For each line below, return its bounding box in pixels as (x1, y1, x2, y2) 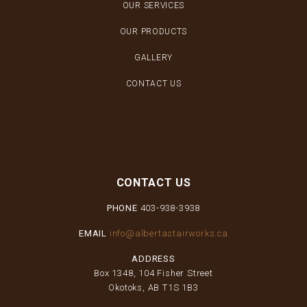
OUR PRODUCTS (119, 27, 188, 37)
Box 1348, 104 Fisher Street (94, 268, 213, 279)
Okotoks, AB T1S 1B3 (108, 282, 199, 293)
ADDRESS (132, 254, 175, 265)
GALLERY (134, 53, 173, 63)
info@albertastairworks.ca (109, 228, 228, 239)
